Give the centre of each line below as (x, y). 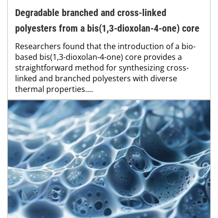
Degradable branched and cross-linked (91, 13)
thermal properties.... (54, 89)
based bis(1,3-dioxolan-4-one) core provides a (99, 57)
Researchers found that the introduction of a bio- (105, 46)
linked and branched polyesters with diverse (96, 79)
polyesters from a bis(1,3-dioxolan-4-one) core (107, 28)
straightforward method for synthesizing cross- (102, 68)
